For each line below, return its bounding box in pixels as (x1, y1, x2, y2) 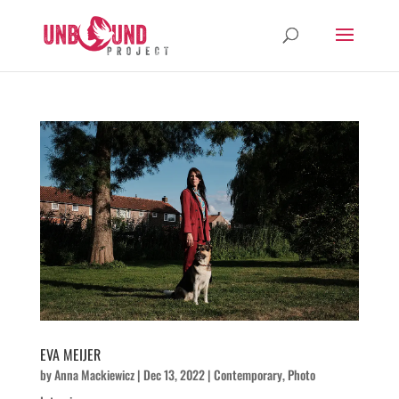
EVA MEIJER (39, 343, 101, 365)
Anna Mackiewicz (53, 364, 134, 384)
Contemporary (213, 364, 282, 384)
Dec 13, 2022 (142, 364, 205, 384)
